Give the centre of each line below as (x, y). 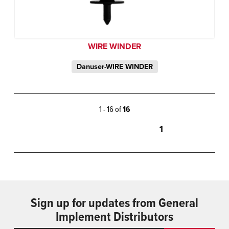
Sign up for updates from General (114, 202)
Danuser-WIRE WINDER (114, 66)
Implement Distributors (114, 216)
